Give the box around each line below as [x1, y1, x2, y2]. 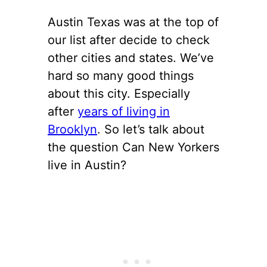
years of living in [77, 104, 170, 119]
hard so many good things [48, 68, 194, 83]
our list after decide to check [48, 32, 210, 47]
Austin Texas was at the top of [48, 14, 219, 29]
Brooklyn [48, 122, 97, 136]
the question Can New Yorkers [48, 139, 219, 154]
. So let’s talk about [97, 122, 204, 136]
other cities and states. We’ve [48, 50, 214, 65]
